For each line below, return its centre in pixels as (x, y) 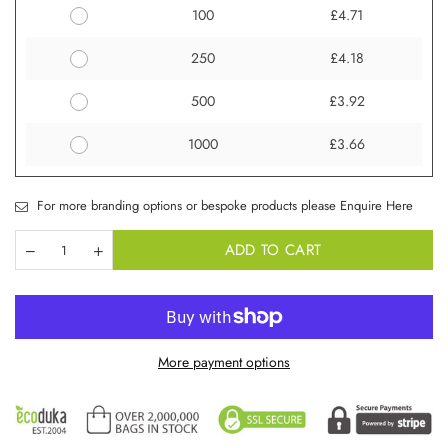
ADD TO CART (273, 249)
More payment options (224, 362)
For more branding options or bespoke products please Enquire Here (223, 206)
